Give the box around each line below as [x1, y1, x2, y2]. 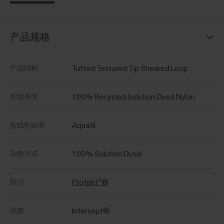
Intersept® [72, 205, 110, 216]
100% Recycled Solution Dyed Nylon [72, 91, 195, 102]
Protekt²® [72, 177, 108, 188]
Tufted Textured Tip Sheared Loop [72, 63, 188, 74]
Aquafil [72, 120, 95, 131]
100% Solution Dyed [72, 148, 141, 159]
